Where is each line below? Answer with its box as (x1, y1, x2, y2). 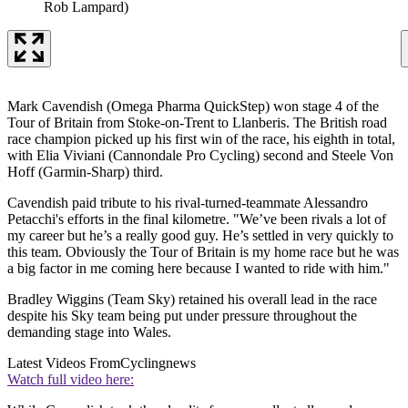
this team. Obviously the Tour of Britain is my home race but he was (7, 243, 399, 260)
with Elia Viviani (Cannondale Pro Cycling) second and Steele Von (7, 147, 393, 163)
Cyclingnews (120, 354, 196, 371)
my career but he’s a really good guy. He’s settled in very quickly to (7, 227, 393, 243)
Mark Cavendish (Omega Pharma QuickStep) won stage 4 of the (7, 97, 379, 114)
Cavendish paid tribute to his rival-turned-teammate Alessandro (7, 194, 368, 210)
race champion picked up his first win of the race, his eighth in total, (7, 130, 395, 147)
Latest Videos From (7, 354, 120, 371)
